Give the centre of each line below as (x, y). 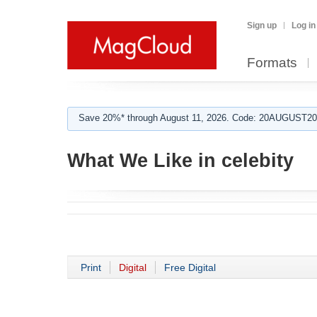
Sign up (262, 25)
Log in (304, 25)
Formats (272, 63)
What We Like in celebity (180, 161)
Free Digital (190, 267)
